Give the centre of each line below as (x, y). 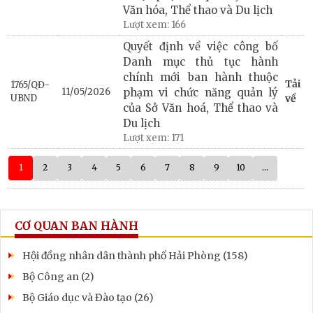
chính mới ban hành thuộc (201, 77)
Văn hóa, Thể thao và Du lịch (198, 10)
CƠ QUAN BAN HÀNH (77, 225)
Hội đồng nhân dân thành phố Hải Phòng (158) (135, 255)
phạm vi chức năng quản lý (201, 92)
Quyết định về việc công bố (201, 46)
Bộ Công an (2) (58, 276)
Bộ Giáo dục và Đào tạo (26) (88, 297)
